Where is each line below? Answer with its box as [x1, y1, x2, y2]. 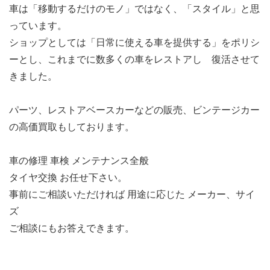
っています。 [9, 20, 67, 31]
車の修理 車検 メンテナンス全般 [9, 155, 149, 166]
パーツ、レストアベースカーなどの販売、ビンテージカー [9, 104, 260, 115]
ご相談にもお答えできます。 [9, 222, 134, 233]
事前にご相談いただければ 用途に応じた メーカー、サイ [9, 189, 255, 199]
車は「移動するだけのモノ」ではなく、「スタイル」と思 [9, 3, 260, 14]
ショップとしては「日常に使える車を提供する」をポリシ [9, 37, 260, 48]
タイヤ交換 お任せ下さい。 [9, 172, 127, 183]
